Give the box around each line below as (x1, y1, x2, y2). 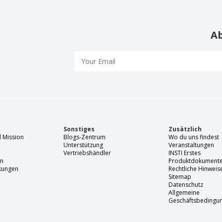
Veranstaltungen (168, 140, 215, 149)
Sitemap (168, 172, 192, 181)
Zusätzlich (168, 124, 202, 133)
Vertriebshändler (63, 148, 111, 157)
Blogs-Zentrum (63, 132, 106, 141)
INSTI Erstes (168, 148, 201, 157)
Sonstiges (63, 124, 95, 133)
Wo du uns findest (168, 132, 220, 141)
